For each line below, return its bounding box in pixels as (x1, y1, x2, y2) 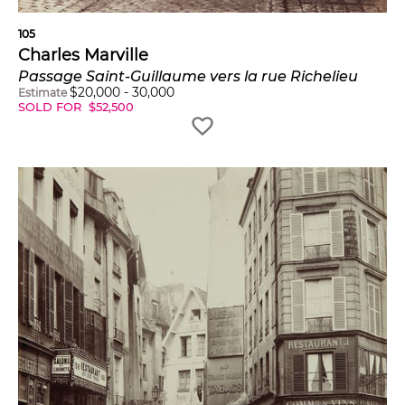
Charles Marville (18, 44, 148, 65)
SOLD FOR (18, 99, 85, 114)
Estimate (18, 85, 67, 99)
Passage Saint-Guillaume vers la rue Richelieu (18, 67, 358, 85)
